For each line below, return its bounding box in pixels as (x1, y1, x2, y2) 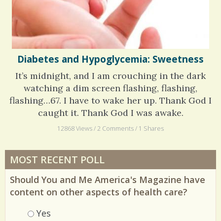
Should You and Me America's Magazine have (10, 178, 205, 190)
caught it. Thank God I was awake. (37, 111, 184, 123)
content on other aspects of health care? (10, 190, 187, 203)
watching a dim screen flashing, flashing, (24, 86, 197, 98)
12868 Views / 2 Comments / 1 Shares (57, 129, 164, 138)
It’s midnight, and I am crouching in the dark (15, 74, 206, 86)
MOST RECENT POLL (9, 157, 105, 171)
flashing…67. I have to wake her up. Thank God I (9, 99, 212, 110)
